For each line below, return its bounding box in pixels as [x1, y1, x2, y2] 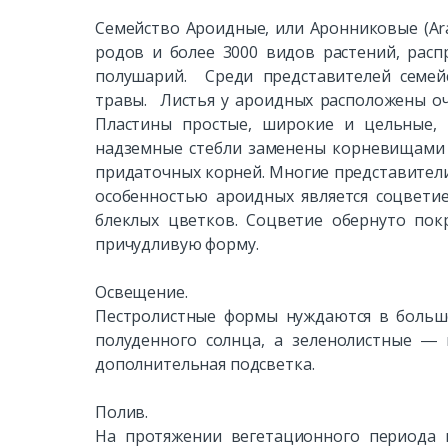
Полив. [95, 400, 149, 423]
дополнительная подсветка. [95, 352, 315, 375]
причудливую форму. [95, 232, 259, 255]
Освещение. [95, 280, 188, 303]
